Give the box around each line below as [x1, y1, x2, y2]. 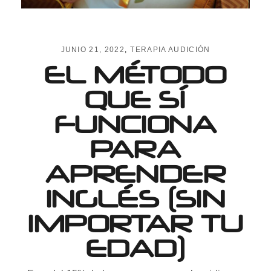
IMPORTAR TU [28, 209, 243, 237]
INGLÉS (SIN [45, 184, 226, 212]
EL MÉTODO [44, 60, 227, 88]
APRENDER [45, 159, 226, 188]
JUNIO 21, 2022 [60, 45, 125, 54]
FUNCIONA [54, 109, 217, 138]
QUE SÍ [84, 85, 187, 113]
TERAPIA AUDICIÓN [130, 45, 211, 54]
